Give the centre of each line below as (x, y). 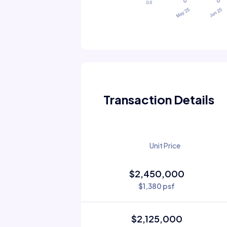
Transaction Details (159, 99)
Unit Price (165, 145)
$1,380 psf (157, 186)
